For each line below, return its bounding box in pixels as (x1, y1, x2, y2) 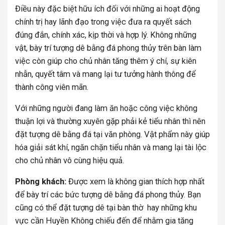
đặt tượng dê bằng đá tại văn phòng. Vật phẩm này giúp (15, 130, 210, 140)
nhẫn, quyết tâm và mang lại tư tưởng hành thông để (15, 69, 196, 79)
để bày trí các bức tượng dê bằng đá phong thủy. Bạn (15, 190, 201, 200)
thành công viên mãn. (15, 82, 88, 92)
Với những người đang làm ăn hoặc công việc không (15, 103, 197, 114)
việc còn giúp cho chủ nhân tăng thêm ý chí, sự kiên (15, 56, 196, 66)
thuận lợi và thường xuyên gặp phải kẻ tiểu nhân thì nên (15, 117, 205, 127)
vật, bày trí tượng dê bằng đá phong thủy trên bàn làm (15, 43, 201, 53)
